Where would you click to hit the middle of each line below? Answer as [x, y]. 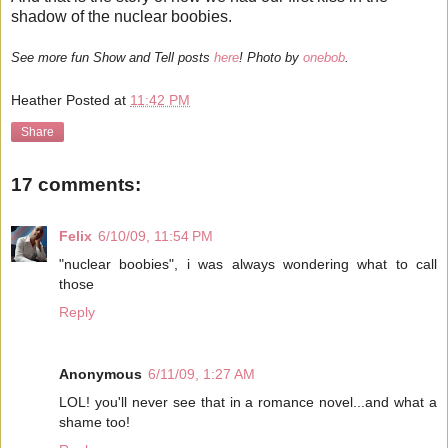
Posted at [98, 99]
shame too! [94, 422]
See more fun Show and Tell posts [112, 58]
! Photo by [271, 58]
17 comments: [76, 184]
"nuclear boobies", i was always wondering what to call [248, 264]
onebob [324, 58]
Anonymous [100, 374]
